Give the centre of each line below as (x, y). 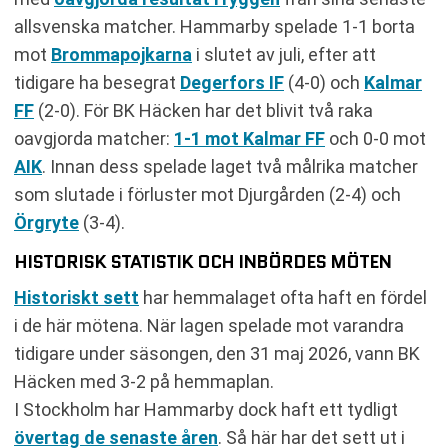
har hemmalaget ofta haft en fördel (283, 297)
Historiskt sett (76, 297)
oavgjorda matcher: (94, 138)
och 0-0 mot (375, 138)
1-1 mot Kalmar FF (249, 138)
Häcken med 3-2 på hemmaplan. (144, 381)
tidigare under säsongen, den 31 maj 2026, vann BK (217, 353)
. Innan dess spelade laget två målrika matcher (230, 166)
